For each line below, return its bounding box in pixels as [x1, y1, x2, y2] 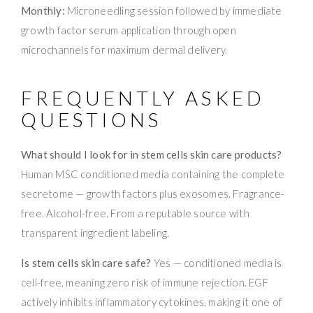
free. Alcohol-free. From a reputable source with [21, 206, 249, 219]
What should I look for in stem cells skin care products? [21, 147, 282, 161]
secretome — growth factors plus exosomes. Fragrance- [21, 187, 285, 200]
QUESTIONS [21, 107, 162, 131]
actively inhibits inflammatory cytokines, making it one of [21, 295, 283, 308]
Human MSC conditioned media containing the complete [21, 167, 285, 180]
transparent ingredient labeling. [21, 226, 170, 239]
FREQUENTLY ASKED [21, 85, 265, 110]
